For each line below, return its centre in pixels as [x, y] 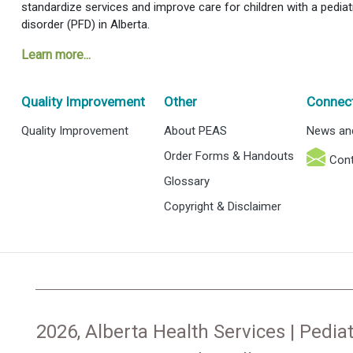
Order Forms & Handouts [229, 156]
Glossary [187, 181]
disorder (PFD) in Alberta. [85, 24]
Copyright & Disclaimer [223, 206]
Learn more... [56, 54]
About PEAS [196, 130]
